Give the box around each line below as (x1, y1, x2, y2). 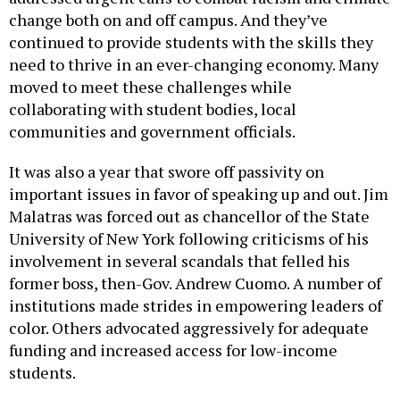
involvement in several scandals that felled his (9, 250, 350, 272)
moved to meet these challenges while (9, 76, 292, 98)
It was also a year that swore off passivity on (9, 161, 324, 183)
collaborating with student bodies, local (9, 98, 296, 121)
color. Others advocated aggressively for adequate (9, 317, 369, 339)
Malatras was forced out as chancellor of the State (9, 205, 370, 228)
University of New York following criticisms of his (9, 228, 369, 250)
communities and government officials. (9, 121, 296, 143)
